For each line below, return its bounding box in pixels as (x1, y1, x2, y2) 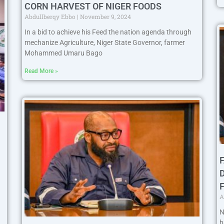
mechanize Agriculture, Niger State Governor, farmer (24, 38, 185, 46)
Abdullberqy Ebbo (24, 12, 77, 20)
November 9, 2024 (78, 12, 131, 20)
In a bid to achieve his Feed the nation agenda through (24, 27, 191, 36)
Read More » (24, 67, 58, 74)
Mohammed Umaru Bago (24, 48, 102, 57)
